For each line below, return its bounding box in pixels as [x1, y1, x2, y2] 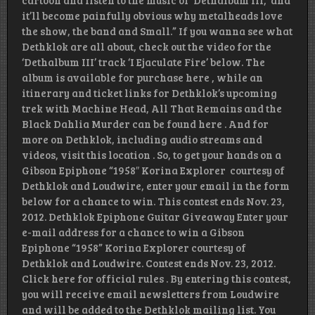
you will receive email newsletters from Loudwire [22, 287, 279, 302]
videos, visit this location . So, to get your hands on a [22, 148, 281, 162]
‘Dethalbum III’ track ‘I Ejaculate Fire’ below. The [22, 55, 265, 70]
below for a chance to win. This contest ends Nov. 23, [22, 194, 285, 209]
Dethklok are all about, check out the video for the [22, 39, 271, 54]
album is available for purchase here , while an [22, 70, 263, 85]
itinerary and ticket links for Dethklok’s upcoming [22, 86, 277, 101]
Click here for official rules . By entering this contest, [22, 271, 291, 286]
